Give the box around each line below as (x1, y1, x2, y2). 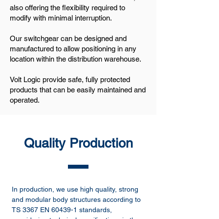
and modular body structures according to (12, 196, 141, 203)
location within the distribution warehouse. (10, 55, 141, 63)
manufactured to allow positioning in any (10, 44, 136, 53)
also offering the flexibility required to (10, 3, 125, 12)
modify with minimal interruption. (10, 14, 112, 22)
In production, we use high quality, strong (12, 185, 138, 193)
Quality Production (23, 135, 133, 151)
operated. (10, 96, 40, 104)
